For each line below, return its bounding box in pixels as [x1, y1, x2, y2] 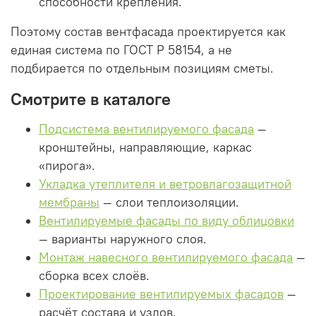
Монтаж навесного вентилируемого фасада [39, 249, 293, 265]
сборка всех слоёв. [39, 267, 150, 284]
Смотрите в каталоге [11, 87, 171, 109]
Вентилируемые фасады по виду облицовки [39, 212, 294, 229]
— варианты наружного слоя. [39, 231, 207, 247]
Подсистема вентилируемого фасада [39, 121, 254, 137]
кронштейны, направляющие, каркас [39, 139, 252, 155]
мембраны [39, 194, 99, 210]
